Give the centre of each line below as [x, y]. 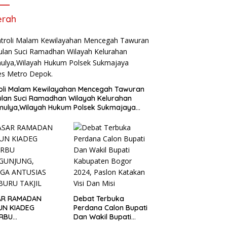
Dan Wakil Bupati [102, 217]
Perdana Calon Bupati [110, 207]
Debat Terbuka [99, 198]
